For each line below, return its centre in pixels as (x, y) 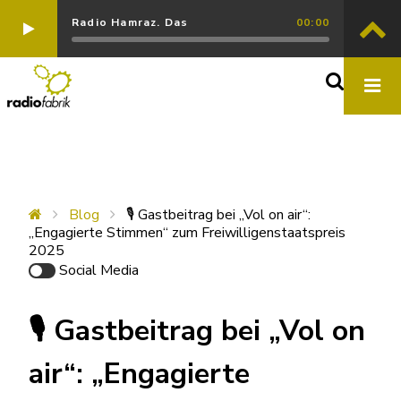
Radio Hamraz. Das (130, 22)
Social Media (99, 270)
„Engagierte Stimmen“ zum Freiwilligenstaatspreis (187, 233)
